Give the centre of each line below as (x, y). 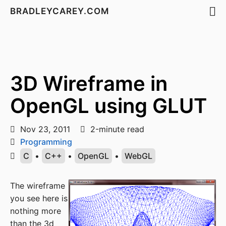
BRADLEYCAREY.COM (61, 11)
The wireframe (38, 186)
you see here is (39, 198)
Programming (46, 142)
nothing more (36, 211)
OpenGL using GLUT (108, 106)
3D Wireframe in (89, 83)
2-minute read (116, 129)
